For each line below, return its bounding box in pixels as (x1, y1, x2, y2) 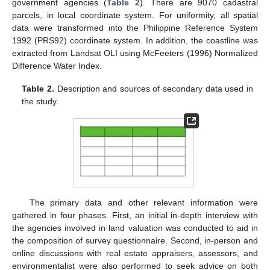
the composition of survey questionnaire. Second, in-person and (12, 235, 258, 245)
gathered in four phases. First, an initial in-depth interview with (12, 210, 258, 220)
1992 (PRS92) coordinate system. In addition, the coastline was (12, 35, 258, 45)
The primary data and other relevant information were (29, 197, 258, 207)
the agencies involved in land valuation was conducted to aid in (12, 222, 258, 233)
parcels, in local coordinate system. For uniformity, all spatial (12, 10, 258, 20)
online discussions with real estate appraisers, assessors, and (12, 248, 258, 258)
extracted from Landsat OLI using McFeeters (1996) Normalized (12, 48, 258, 58)
